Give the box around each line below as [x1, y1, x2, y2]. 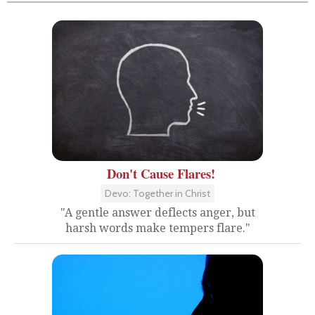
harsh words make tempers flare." [65, 221, 250, 235]
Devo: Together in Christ [105, 187, 210, 200]
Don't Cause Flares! [107, 164, 215, 183]
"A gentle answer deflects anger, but [60, 206, 255, 219]
